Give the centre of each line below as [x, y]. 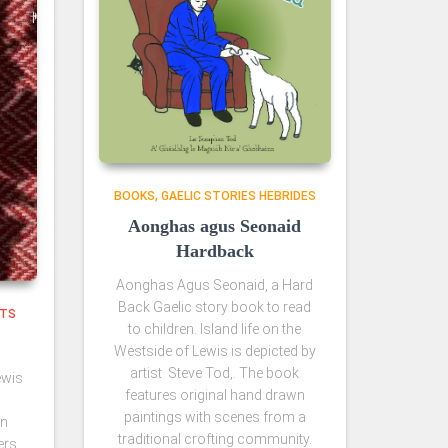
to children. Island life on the [215, 329]
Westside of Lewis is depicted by [214, 351]
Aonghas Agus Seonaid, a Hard [215, 285]
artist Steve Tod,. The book [215, 373]
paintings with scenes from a [214, 417]
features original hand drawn [214, 395]
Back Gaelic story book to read [215, 307]
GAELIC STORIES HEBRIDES [238, 196]
